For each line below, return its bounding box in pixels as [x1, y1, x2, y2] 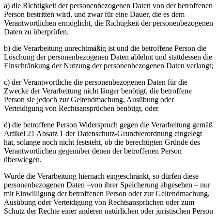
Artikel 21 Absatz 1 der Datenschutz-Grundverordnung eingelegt [4, 129, 202, 138]
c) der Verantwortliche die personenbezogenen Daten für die [4, 78, 187, 86]
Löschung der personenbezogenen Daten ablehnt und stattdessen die [4, 53, 212, 61]
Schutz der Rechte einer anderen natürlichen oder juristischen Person [4, 207, 213, 215]
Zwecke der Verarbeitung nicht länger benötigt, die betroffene [4, 87, 192, 95]
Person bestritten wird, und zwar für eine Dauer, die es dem [4, 10, 185, 18]
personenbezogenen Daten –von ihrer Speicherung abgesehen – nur [4, 181, 210, 189]
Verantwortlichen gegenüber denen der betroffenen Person [4, 147, 182, 155]
